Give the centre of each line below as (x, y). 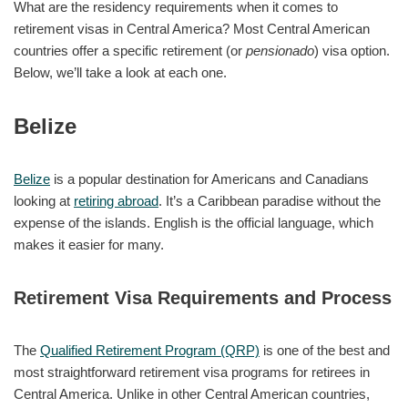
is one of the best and (325, 350)
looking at (44, 200)
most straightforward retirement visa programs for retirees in (192, 372)
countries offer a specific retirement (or (130, 50)
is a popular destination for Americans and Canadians (209, 178)
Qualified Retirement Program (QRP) (150, 350)
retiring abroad (116, 200)
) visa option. (352, 50)
